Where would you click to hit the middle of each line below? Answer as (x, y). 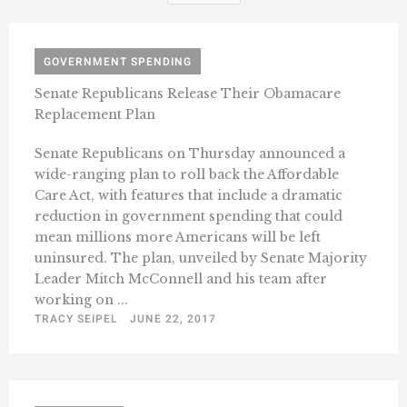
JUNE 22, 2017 (173, 319)
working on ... (81, 300)
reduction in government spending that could (189, 217)
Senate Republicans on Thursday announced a (190, 154)
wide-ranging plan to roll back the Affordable (187, 175)
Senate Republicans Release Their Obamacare (188, 94)
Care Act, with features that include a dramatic (189, 196)
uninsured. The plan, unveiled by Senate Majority (201, 258)
